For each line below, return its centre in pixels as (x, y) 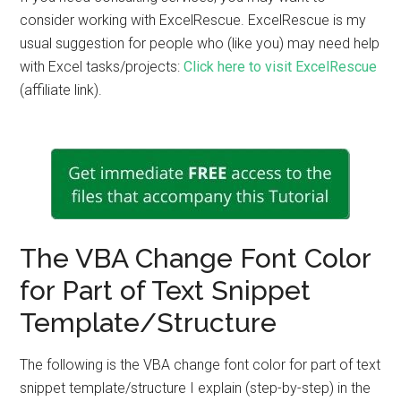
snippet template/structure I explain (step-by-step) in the (196, 388)
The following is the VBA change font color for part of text (200, 365)
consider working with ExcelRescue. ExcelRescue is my (193, 20)
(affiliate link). (61, 90)
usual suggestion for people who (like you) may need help (200, 43)
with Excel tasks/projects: (102, 67)
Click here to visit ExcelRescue (281, 67)
